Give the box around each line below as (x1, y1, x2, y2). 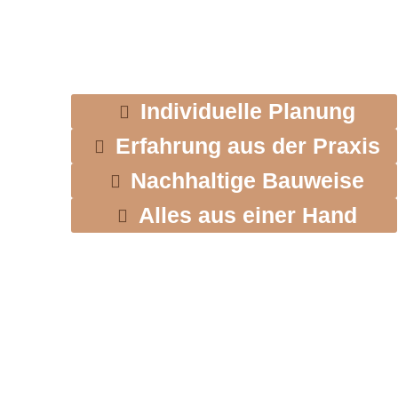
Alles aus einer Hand (138, 203, 357, 228)
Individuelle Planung (139, 99, 355, 124)
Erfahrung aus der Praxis (115, 133, 380, 159)
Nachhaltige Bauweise (131, 168, 365, 194)
